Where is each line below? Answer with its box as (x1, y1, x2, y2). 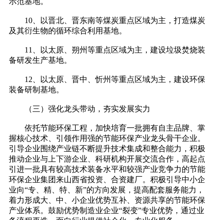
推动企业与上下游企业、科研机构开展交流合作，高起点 (9, 155, 205, 164)
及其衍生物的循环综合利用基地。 (9, 27, 127, 35)
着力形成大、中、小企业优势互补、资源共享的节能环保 (9, 196, 205, 205)
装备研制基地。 (9, 85, 64, 94)
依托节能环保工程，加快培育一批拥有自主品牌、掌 (9, 124, 205, 133)
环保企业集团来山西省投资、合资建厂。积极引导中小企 (9, 175, 205, 184)
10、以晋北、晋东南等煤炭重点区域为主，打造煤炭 (9, 16, 205, 25)
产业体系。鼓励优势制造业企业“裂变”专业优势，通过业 (9, 206, 204, 215)
